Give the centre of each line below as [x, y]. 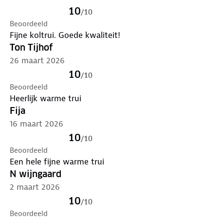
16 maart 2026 [36, 123]
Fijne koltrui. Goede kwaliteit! [65, 35]
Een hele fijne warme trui [57, 161]
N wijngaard [36, 174]
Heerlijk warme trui [45, 98]
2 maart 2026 [35, 187]
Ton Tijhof [31, 47]
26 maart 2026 [37, 60]
